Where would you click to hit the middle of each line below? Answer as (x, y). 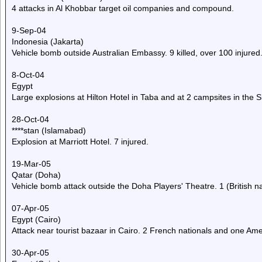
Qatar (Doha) (36, 175)
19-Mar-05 (31, 164)
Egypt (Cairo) (36, 219)
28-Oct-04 (30, 119)
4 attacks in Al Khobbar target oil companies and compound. (123, 8)
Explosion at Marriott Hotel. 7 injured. (80, 142)
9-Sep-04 (29, 30)
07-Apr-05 (30, 208)
